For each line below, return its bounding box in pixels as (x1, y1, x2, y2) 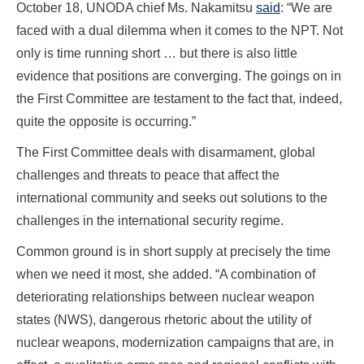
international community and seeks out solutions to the (16, 191, 327, 206)
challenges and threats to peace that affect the (16, 168, 279, 183)
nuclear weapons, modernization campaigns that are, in (16, 336, 334, 350)
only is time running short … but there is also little (16, 46, 297, 61)
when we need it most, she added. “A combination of (16, 267, 315, 282)
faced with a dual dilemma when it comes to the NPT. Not (16, 24, 343, 38)
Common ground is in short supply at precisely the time (16, 245, 331, 259)
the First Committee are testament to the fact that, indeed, (16, 92, 342, 106)
